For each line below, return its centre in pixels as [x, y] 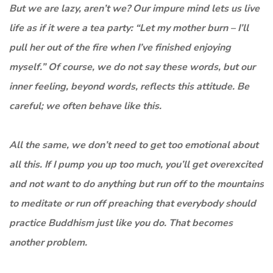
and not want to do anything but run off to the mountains [136, 184]
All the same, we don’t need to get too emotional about [134, 145]
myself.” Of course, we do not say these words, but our [132, 67]
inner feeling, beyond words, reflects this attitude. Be [129, 86]
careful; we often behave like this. [85, 106]
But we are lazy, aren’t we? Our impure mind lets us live [134, 8]
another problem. [48, 242]
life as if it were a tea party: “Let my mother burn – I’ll [129, 28]
